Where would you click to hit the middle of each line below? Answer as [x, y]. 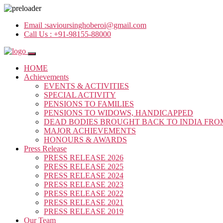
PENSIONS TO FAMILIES [89, 104]
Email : [35, 25]
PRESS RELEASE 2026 [84, 158]
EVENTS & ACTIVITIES [86, 86]
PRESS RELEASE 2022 [84, 193]
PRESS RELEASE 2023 [84, 184]
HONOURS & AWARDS [85, 140]
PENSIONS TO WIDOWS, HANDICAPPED [118, 113]
